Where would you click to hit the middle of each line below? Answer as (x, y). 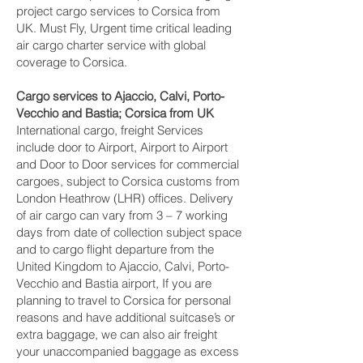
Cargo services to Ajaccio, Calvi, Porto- (120, 96)
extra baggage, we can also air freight (117, 334)
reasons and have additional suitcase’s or (126, 317)
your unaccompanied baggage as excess (128, 351)
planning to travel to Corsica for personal (124, 300)
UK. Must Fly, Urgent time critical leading (124, 28)
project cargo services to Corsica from (118, 11)
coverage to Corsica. (72, 62)
